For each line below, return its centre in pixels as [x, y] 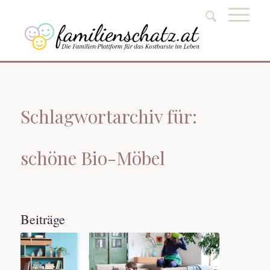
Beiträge [42, 219]
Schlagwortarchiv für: [108, 116]
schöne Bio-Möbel [93, 158]
